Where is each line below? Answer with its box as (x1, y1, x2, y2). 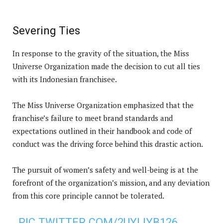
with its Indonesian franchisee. (12, 74, 117, 84)
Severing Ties (12, 24, 80, 37)
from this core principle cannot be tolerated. (12, 190, 164, 201)
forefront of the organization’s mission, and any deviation (12, 177, 210, 188)
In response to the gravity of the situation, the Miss (12, 48, 189, 58)
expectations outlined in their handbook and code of (12, 125, 192, 136)
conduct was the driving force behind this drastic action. (12, 138, 203, 149)
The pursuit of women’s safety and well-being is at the (12, 164, 198, 175)
